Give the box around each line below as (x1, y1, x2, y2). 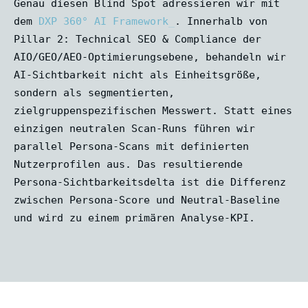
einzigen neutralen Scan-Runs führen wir (14, 122, 255, 135)
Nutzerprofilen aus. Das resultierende (14, 157, 243, 170)
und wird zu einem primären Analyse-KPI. (14, 211, 255, 224)
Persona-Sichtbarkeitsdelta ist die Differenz (14, 175, 286, 188)
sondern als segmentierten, (14, 86, 175, 99)
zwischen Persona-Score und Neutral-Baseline (14, 193, 280, 206)
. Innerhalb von (175, 14, 267, 27)
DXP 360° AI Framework (38, 14, 168, 27)
